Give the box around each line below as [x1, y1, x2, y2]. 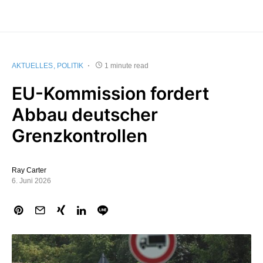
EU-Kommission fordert [12, 83, 209, 104]
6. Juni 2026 [12, 177, 51, 186]
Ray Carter [12, 166, 46, 175]
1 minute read [104, 62, 149, 70]
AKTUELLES [12, 62, 53, 70]
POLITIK [57, 62, 83, 70]
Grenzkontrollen [12, 125, 147, 147]
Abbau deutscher [12, 104, 158, 126]
